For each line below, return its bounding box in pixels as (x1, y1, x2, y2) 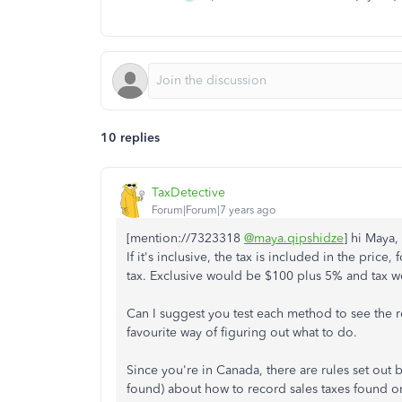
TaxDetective (152, 184, 225, 200)
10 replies (100, 130, 160, 145)
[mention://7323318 (127, 231, 244, 246)
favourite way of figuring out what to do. (127, 325, 357, 340)
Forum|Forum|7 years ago (152, 203, 275, 216)
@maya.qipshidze (244, 231, 344, 246)
